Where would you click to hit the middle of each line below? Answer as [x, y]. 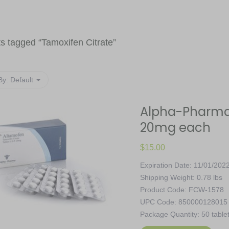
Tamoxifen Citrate [77, 42]
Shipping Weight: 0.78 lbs [181, 177]
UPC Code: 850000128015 [184, 202]
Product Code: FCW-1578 [182, 190]
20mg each [175, 128]
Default [22, 80]
